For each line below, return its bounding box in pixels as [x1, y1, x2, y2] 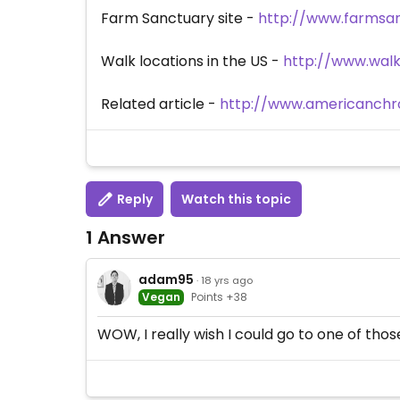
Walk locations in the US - [101, 51, 283, 71]
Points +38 [191, 288, 248, 304]
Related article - [101, 94, 220, 114]
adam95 [138, 270, 195, 288]
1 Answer [86, 225, 165, 250]
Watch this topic [181, 190, 291, 208]
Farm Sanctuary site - [101, 8, 258, 29]
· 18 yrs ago [196, 272, 254, 287]
